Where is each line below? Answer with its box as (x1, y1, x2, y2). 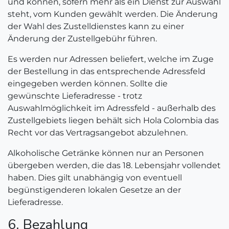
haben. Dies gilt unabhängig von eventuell (8, 173, 182, 182)
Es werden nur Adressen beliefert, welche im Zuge (8, 54, 214, 64)
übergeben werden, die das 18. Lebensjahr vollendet (8, 161, 221, 170)
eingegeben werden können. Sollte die (8, 79, 168, 88)
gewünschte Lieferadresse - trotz (8, 91, 142, 101)
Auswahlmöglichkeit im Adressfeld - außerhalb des (8, 103, 216, 113)
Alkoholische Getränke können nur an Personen (8, 148, 204, 158)
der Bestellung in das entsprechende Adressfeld (8, 66, 205, 76)
